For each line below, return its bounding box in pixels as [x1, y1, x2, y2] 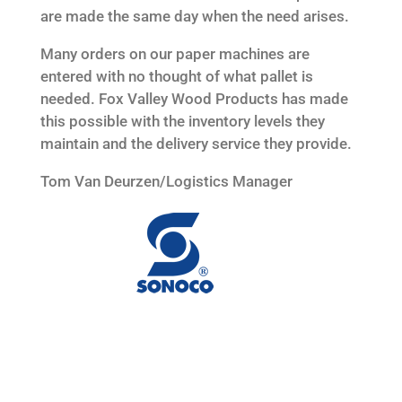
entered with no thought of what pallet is [39, 66, 313, 85]
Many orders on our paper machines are [39, 44, 310, 63]
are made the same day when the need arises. [39, 6, 349, 25]
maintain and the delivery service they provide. [39, 134, 352, 153]
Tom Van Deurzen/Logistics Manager [39, 171, 293, 190]
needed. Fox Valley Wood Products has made [39, 89, 348, 108]
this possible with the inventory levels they [39, 111, 325, 130]
